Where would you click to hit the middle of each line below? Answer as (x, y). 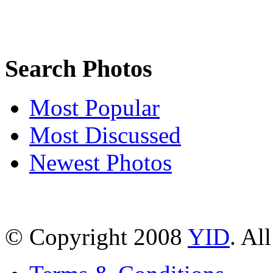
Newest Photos (101, 163)
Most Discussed (105, 135)
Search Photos (79, 68)
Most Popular (94, 108)
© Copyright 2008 (96, 237)
